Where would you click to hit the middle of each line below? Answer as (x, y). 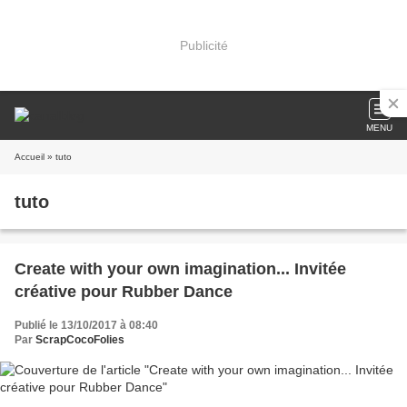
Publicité (203, 45)
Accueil (30, 157)
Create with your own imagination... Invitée (180, 269)
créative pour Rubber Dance (124, 292)
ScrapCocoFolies (80, 340)
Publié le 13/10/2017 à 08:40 (86, 325)
